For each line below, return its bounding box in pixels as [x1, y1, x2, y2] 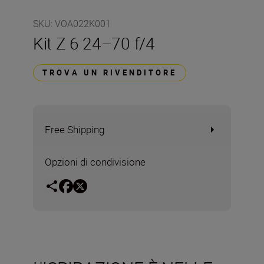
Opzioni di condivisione [45, 155, 146, 169]
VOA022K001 [55, 17, 111, 30]
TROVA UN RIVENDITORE [42, 67, 177, 78]
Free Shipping [45, 123, 104, 136]
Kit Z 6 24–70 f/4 [33, 32, 155, 54]
